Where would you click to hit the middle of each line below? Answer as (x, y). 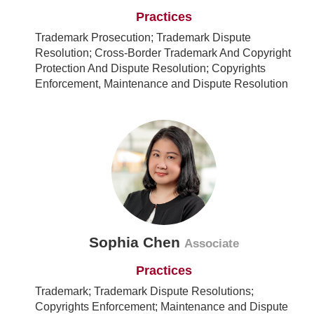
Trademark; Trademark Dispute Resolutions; (144, 292)
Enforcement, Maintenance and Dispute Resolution (162, 84)
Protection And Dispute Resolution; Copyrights (150, 69)
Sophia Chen (137, 243)
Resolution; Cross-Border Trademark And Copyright (163, 53)
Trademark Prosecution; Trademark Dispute (143, 38)
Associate (212, 244)
